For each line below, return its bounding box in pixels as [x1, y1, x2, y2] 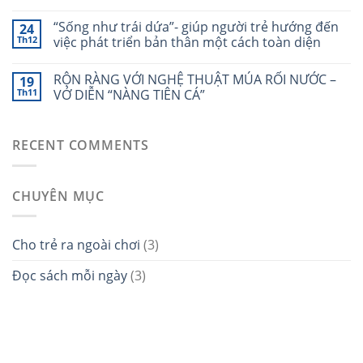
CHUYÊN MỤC [12, 186, 105, 205]
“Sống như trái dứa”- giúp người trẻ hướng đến [53, 18, 339, 36]
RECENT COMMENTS [12, 136, 149, 155]
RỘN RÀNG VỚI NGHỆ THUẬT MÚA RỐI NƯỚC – [53, 70, 336, 89]
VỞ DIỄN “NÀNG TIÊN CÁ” [53, 86, 205, 105]
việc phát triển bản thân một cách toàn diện [53, 33, 321, 52]
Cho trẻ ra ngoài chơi [12, 236, 140, 254]
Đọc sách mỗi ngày [12, 267, 127, 285]
